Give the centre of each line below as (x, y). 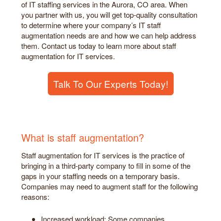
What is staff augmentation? (83, 138)
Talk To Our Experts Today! (110, 84)
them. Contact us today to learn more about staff (99, 45)
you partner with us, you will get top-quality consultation (109, 14)
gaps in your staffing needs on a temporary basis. (100, 176)
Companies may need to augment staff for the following (110, 186)
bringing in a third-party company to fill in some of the (106, 166)
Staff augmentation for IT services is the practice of (103, 155)
